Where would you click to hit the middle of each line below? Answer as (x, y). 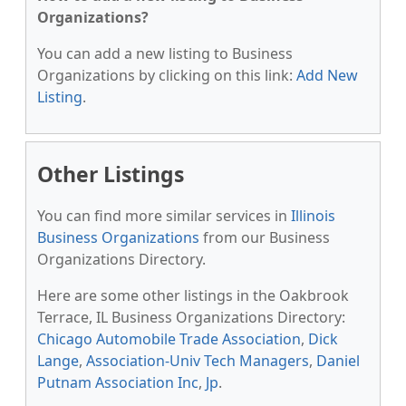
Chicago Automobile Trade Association (169, 339)
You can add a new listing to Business (165, 53)
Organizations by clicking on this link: (167, 75)
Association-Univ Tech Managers (198, 361)
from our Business (265, 237)
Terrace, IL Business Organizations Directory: (191, 317)
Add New (327, 75)
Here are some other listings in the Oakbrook (193, 295)
